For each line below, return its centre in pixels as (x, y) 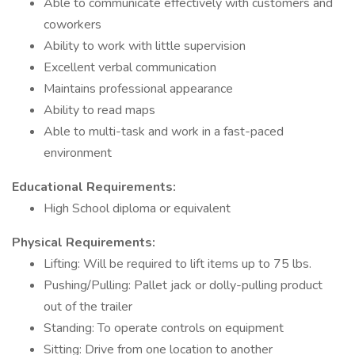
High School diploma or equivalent (137, 208)
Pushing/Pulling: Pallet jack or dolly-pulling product (183, 285)
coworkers (73, 25)
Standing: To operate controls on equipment (164, 328)
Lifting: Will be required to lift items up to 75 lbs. (177, 264)
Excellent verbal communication (130, 67)
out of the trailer (88, 307)
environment (78, 153)
